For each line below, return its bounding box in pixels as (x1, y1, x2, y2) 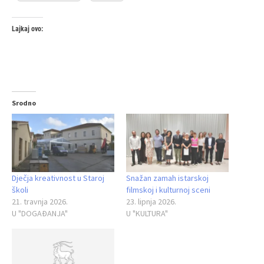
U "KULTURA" (126, 208, 168, 219)
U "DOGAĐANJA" (12, 208, 68, 219)
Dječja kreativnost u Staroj (12, 173, 104, 184)
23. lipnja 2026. (126, 196, 176, 207)
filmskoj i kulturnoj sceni (126, 184, 210, 196)
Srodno (12, 98, 36, 107)
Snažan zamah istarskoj (126, 173, 209, 184)
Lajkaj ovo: (12, 24, 43, 33)
